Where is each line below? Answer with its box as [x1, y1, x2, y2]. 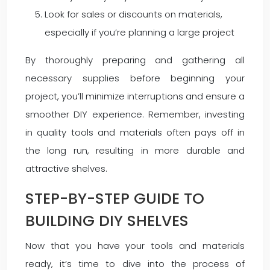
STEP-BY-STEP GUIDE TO [25, 188, 204, 209]
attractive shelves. [25, 162, 107, 175]
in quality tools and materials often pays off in [25, 126, 245, 139]
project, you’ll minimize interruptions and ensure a [25, 90, 245, 102]
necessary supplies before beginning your [25, 72, 245, 84]
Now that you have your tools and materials [25, 239, 245, 252]
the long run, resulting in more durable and [25, 144, 245, 157]
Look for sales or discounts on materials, [45, 8, 222, 20]
